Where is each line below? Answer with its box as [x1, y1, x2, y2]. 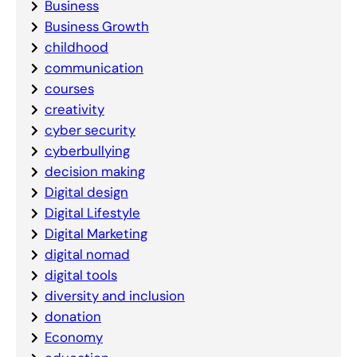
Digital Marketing [44, 225, 147, 243]
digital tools [44, 266, 117, 284]
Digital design [44, 183, 128, 202]
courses [44, 80, 94, 98]
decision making [44, 163, 145, 181]
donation [44, 308, 101, 326]
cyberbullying [44, 142, 130, 160]
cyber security [44, 121, 135, 139]
